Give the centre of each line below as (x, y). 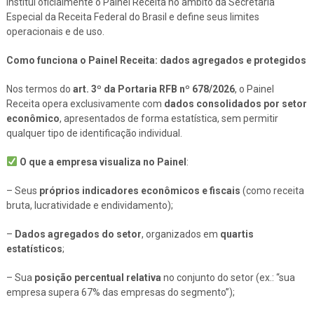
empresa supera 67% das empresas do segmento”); (120, 292)
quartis (237, 234)
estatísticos (34, 248)
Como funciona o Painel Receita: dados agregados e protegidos (156, 60)
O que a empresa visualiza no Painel (103, 162)
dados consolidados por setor (235, 103)
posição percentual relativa (97, 277)
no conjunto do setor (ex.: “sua (228, 277)
